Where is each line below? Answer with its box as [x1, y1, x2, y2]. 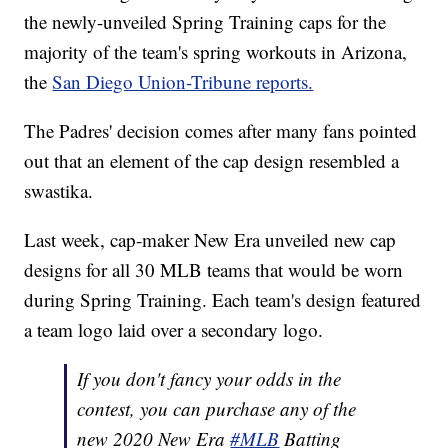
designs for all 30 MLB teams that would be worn [24, 257, 404, 283]
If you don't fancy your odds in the [77, 366, 342, 392]
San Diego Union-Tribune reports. [52, 69, 314, 95]
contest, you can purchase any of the [77, 396, 357, 422]
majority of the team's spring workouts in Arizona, [24, 39, 408, 65]
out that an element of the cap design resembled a [24, 148, 400, 174]
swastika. [24, 178, 94, 204]
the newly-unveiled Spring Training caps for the [24, 9, 387, 35]
